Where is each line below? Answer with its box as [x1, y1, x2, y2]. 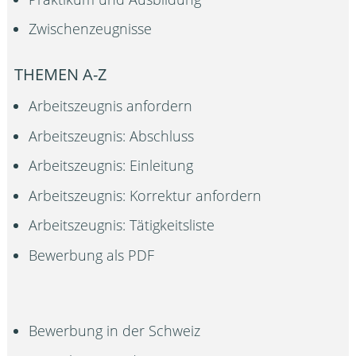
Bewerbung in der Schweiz [29, 321, 201, 341]
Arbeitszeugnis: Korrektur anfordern [29, 185, 262, 205]
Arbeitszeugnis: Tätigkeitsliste [29, 215, 215, 235]
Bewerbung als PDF [29, 245, 155, 265]
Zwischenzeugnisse [29, 19, 153, 39]
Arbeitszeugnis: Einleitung [29, 156, 194, 176]
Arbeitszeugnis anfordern [29, 96, 193, 116]
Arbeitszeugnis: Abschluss [29, 126, 195, 145]
